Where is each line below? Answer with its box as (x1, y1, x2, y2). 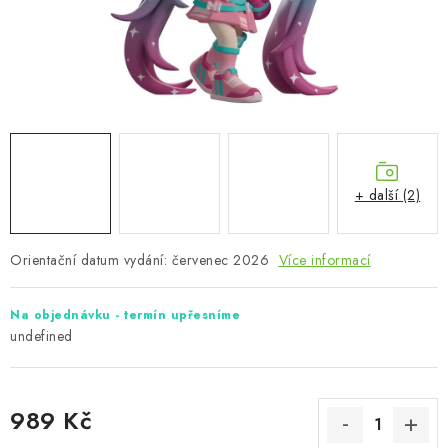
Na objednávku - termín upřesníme (10, 306, 240, 324)
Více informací (278, 250, 371, 270)
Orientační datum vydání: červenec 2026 (10, 250, 274, 270)
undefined (10, 326, 73, 346)
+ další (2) (354, 184, 421, 205)
